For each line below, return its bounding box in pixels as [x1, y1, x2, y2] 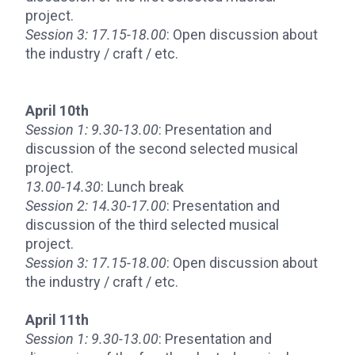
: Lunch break [101, 178, 187, 195]
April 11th [25, 311, 89, 328]
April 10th [25, 102, 89, 119]
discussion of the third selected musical [25, 216, 279, 233]
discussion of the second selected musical [25, 140, 298, 157]
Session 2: [25, 197, 88, 214]
